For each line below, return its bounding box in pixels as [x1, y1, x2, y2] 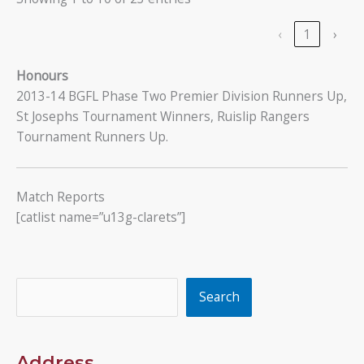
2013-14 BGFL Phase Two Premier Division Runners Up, [16, 87, 347, 106]
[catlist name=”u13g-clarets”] [16, 208, 185, 227]
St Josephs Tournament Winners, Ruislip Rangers [16, 107, 310, 126]
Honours [16, 67, 68, 85]
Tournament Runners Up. [16, 128, 168, 146]
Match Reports [16, 188, 105, 206]
